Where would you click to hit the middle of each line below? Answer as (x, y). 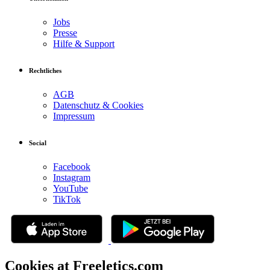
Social (38, 143)
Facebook (72, 166)
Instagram (72, 177)
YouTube (71, 188)
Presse (65, 33)
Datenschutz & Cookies (98, 105)
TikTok (67, 199)
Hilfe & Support (84, 43)
